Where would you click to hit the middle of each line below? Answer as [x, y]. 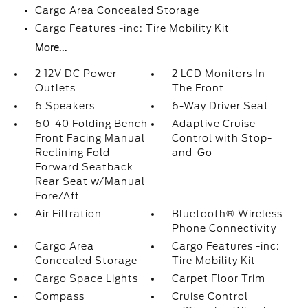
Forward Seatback [84, 167]
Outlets [55, 88]
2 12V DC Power [76, 74]
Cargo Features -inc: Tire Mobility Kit [132, 28]
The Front [198, 88]
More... [51, 47]
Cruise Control [210, 296]
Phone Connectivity [224, 228]
